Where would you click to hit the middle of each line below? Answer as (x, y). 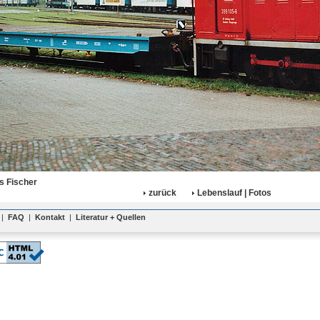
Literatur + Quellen (111, 217)
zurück (162, 193)
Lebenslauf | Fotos (234, 193)
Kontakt (50, 217)
